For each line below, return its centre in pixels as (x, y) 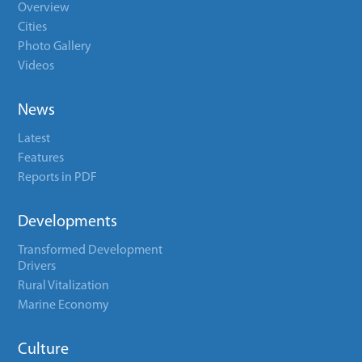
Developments (68, 222)
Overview (44, 8)
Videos (36, 66)
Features (41, 158)
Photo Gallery (55, 47)
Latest (34, 139)
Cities (33, 27)
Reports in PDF (58, 178)
